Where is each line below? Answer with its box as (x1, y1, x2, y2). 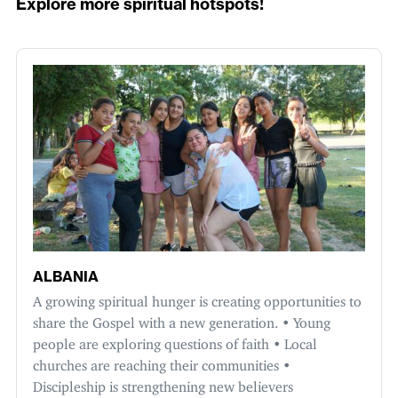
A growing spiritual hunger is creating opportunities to (33, 292, 362, 304)
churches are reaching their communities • (33, 356, 291, 368)
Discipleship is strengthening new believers (33, 378, 293, 389)
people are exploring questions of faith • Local (33, 335, 317, 346)
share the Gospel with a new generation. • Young (33, 314, 330, 325)
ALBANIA (33, 267, 99, 286)
